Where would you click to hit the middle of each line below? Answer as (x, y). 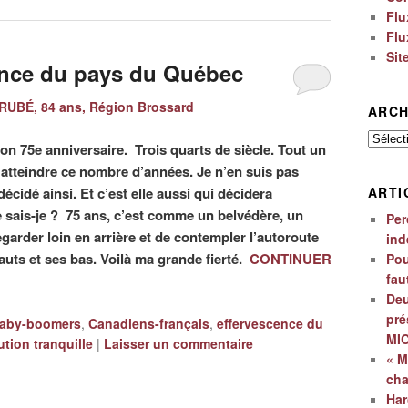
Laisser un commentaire (178, 344)
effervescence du (270, 324)
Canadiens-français (149, 324)
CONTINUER (291, 258)
